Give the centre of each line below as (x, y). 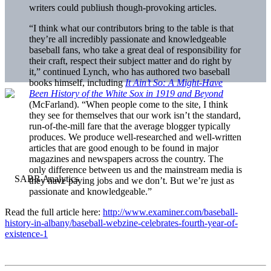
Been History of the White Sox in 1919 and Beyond (126, 93)
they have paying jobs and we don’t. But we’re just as (132, 180)
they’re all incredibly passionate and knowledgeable (128, 39)
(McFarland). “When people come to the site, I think (129, 104)
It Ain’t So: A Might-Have (174, 82)
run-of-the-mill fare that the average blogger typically (130, 126)
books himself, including (77, 82)
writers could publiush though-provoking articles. (123, 7)
